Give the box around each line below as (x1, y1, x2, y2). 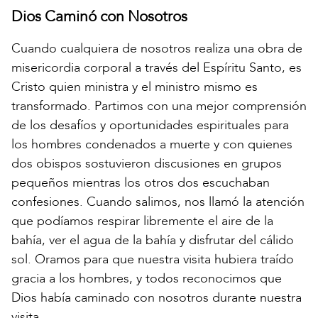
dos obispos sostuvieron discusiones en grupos (11, 155, 282, 173)
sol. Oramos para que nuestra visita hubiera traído (11, 251, 294, 269)
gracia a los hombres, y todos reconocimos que (11, 270, 282, 288)
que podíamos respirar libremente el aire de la (11, 212, 273, 231)
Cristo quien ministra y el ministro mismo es (11, 78, 258, 97)
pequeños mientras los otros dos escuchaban (11, 174, 270, 192)
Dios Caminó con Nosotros (11, 6, 187, 28)
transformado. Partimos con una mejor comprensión (11, 97, 307, 116)
